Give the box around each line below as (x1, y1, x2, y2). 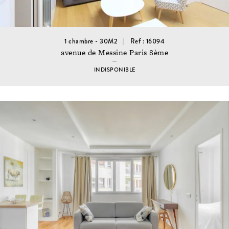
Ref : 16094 (130, 37, 165, 47)
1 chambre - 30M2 (64, 37, 118, 47)
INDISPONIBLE (94, 66, 135, 74)
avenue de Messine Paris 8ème (61, 47, 168, 58)
